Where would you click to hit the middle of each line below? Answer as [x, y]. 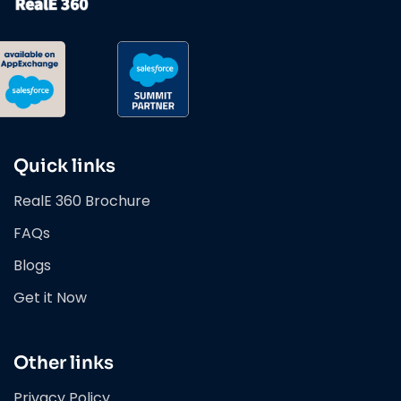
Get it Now [50, 298]
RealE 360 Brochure [82, 201]
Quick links [64, 166]
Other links [64, 363]
